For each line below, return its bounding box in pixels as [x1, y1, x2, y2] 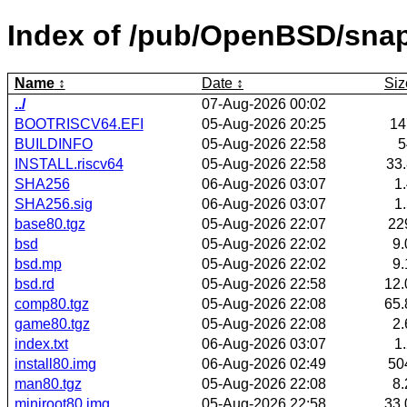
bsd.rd [14, 275, 55, 292]
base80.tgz [14, 215, 85, 232]
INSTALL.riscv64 [14, 155, 124, 172]
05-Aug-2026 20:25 [202, 115, 326, 132]
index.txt [14, 335, 68, 352]
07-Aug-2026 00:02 [202, 95, 326, 112]
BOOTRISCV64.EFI [14, 115, 144, 132]
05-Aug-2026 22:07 [202, 215, 326, 232]
